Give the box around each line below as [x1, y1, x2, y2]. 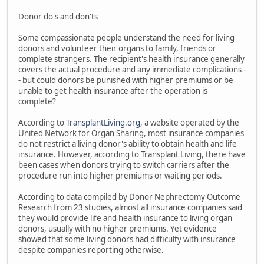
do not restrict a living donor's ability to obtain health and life [18, 138, 237, 150]
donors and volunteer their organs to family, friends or [18, 43, 216, 54]
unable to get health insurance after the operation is [18, 85, 207, 97]
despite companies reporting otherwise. [18, 245, 164, 256]
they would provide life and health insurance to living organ [18, 213, 232, 224]
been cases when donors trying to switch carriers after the [18, 160, 229, 171]
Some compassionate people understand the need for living [18, 32, 235, 44]
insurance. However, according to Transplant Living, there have [18, 149, 246, 160]
